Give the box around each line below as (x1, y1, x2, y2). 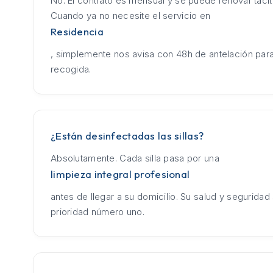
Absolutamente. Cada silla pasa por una (51, 152, 219, 164)
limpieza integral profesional (51, 167, 190, 180)
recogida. (51, 63, 91, 75)
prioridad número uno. (51, 205, 144, 218)
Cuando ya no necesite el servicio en (51, 9, 211, 21)
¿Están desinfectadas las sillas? (51, 129, 204, 142)
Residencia (51, 24, 104, 38)
